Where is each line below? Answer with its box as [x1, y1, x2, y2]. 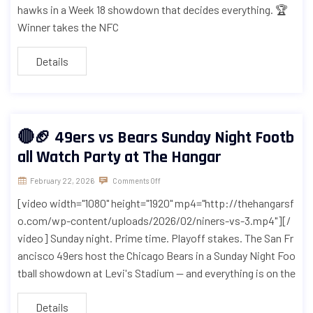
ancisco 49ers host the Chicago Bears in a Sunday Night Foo [17, 249, 296, 263]
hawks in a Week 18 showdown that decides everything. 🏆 [17, 3, 288, 17]
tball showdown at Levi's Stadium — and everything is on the [17, 266, 296, 280]
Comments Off [111, 176, 161, 186]
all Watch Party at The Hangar [17, 147, 221, 168]
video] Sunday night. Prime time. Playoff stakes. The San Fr [17, 231, 293, 245]
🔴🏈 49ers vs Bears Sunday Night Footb [17, 127, 294, 149]
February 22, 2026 [30, 176, 94, 186]
